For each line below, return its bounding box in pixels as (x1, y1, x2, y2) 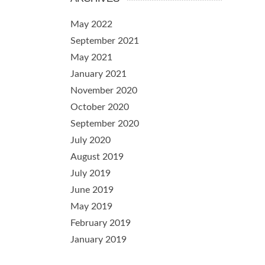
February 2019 (70, 218, 131, 228)
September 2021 (70, 36, 139, 46)
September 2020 (70, 119, 139, 128)
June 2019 (70, 185, 114, 195)
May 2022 (70, 20, 112, 29)
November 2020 (70, 86, 137, 95)
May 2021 (70, 53, 112, 62)
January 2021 (70, 69, 127, 79)
